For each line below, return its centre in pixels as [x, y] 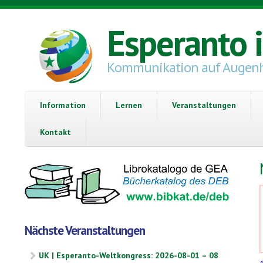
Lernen [129, 105]
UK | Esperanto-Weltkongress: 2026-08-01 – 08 [129, 255]
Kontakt [55, 132]
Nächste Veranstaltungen [85, 231]
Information [63, 105]
